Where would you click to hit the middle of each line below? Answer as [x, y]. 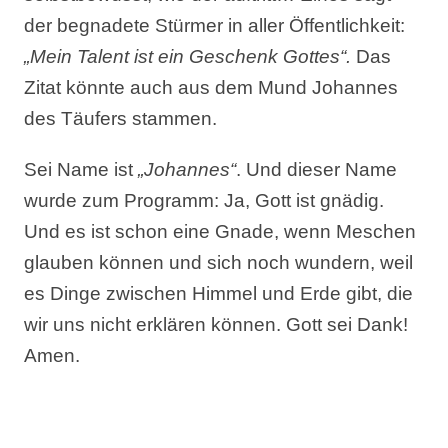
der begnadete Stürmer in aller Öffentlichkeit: [215, 25]
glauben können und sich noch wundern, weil [219, 262]
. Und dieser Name [317, 169]
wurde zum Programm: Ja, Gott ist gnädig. [204, 200]
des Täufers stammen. [121, 118]
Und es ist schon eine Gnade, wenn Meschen [220, 231]
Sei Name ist [81, 169]
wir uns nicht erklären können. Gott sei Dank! [216, 324]
